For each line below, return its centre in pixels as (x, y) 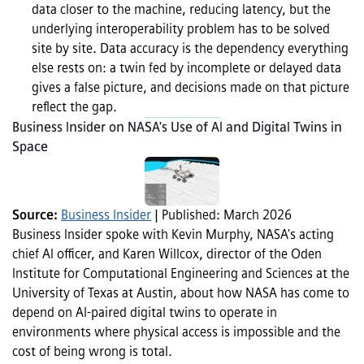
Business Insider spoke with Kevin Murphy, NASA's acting (173, 235)
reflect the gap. (74, 107)
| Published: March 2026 (221, 215)
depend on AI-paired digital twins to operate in (145, 313)
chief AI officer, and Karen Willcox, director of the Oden (167, 254)
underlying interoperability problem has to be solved (181, 29)
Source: (37, 215)
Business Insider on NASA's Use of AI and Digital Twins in (177, 128)
